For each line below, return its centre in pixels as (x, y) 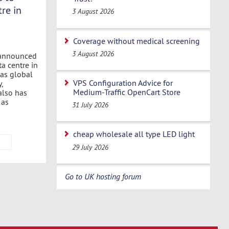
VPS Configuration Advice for (123, 83)
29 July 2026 (90, 147)
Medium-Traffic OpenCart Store (127, 92)
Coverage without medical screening (136, 41)
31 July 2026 (90, 105)
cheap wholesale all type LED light (134, 134)
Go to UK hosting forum (103, 176)
